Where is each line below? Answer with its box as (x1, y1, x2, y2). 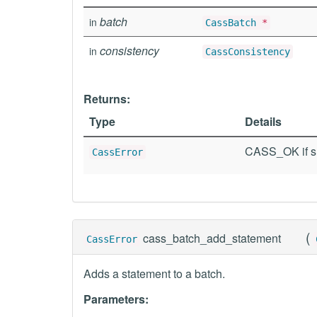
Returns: (83, 91, 130, 107)
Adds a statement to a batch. (83, 265, 225, 282)
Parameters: (83, 291, 149, 307)
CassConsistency (205, 46, 290, 57)
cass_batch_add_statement (143, 230, 281, 246)
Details (245, 113, 282, 129)
